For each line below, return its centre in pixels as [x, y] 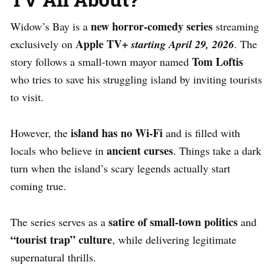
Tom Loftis [218, 61]
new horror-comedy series [152, 26]
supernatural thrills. [53, 257]
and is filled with [201, 133]
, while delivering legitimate [174, 239]
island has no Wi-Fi [115, 133]
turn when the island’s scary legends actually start [120, 168]
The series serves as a [59, 222]
